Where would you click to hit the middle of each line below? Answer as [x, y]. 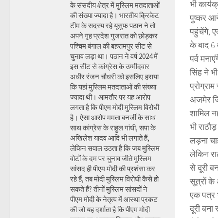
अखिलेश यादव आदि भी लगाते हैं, [110, 138]
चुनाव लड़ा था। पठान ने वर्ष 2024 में [114, 56]
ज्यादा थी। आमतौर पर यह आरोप [110, 97]
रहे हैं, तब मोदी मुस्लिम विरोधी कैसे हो [114, 179]
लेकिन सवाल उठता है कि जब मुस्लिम [115, 148]
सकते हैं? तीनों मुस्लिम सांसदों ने [109, 189]
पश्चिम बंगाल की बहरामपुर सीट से [111, 46]
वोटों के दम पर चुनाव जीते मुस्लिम [111, 158]
